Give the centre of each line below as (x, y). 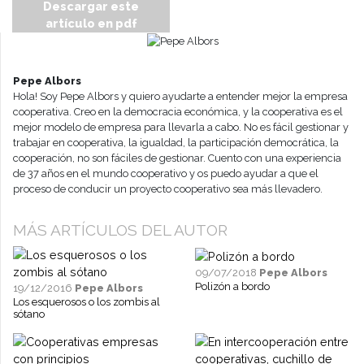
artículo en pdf (91, 23)
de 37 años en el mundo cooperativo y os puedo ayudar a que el (166, 173)
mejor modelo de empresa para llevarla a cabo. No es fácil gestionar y (181, 127)
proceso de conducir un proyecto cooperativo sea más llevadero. (168, 188)
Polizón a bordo (232, 286)
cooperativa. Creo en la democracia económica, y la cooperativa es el (178, 111)
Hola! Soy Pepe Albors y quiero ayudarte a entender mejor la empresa (180, 96)
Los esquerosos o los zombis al (87, 301)
